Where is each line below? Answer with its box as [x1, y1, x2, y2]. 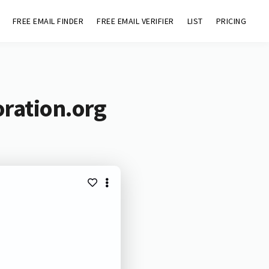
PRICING [216, 16, 247, 26]
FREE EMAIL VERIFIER [97, 16, 174, 26]
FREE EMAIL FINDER [12, 16, 84, 26]
